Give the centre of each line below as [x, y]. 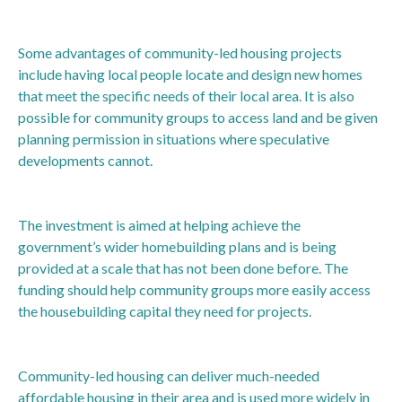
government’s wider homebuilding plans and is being [177, 246]
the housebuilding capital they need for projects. [165, 310]
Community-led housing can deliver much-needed [169, 375]
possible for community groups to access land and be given [198, 117]
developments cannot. [85, 160]
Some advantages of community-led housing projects [180, 52]
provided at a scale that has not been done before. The [183, 267]
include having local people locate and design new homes [190, 74]
